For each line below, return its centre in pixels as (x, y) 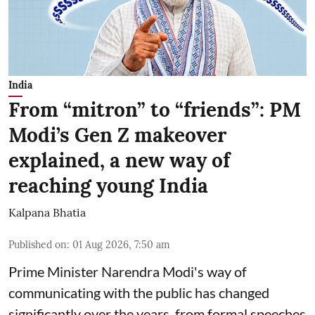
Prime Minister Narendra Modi (101, 272)
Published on (38, 245)
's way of (220, 272)
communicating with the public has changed (139, 293)
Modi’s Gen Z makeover (117, 135)
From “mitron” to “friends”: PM (155, 110)
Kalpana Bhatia (47, 213)
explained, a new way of (119, 161)
